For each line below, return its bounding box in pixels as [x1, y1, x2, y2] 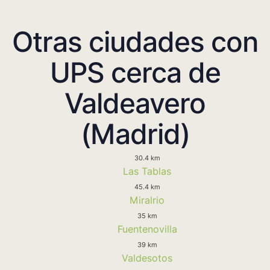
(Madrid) [80, 116, 190, 151]
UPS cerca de [49, 55, 221, 89]
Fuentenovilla [117, 222, 177, 235]
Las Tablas [123, 165, 171, 177]
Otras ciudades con [12, 24, 258, 58]
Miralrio [130, 193, 165, 206]
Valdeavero [64, 86, 206, 120]
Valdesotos [122, 251, 172, 264]
